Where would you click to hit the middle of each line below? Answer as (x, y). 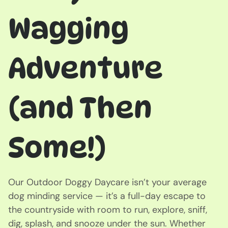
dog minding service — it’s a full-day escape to (107, 196)
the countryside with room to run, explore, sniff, (108, 209)
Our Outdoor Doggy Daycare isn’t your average (107, 182)
